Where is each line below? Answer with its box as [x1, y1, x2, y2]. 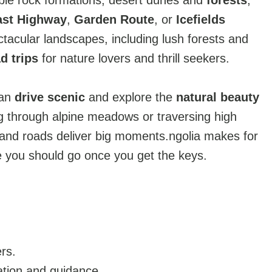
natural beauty [176, 90, 259, 104]
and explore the [85, 90, 176, 104]
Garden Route [74, 13, 154, 26]
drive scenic [15, 90, 85, 104]
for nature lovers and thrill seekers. [38, 52, 229, 65]
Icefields [176, 13, 225, 26]
